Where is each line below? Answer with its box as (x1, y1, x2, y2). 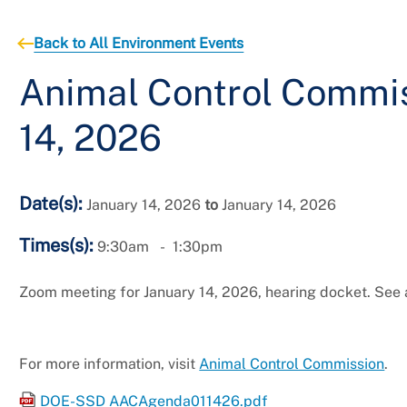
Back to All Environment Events (34, 35, 244, 53)
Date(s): (19, 193, 84, 215)
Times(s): (19, 234, 94, 257)
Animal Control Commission (199, 355, 385, 373)
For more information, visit (19, 355, 200, 373)
